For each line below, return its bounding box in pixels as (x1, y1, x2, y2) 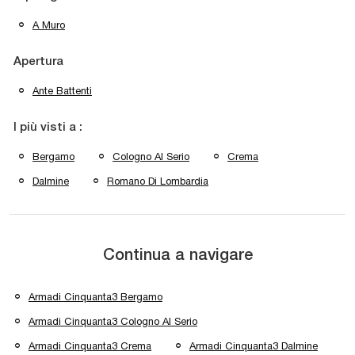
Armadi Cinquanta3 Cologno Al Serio (29, 315, 197, 328)
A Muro (32, 19, 65, 32)
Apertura (13, 56, 63, 68)
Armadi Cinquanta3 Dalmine (189, 340, 318, 353)
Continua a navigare (102, 249, 253, 264)
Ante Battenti (32, 85, 92, 97)
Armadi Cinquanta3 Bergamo (29, 291, 162, 303)
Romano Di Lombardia (107, 175, 208, 188)
